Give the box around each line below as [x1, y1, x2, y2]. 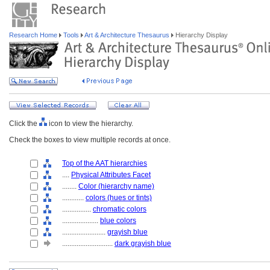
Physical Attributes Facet [71, 171, 151, 179]
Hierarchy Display [174, 31, 228, 39]
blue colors [100, 216, 136, 225]
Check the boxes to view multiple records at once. [9, 136, 171, 144]
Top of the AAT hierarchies [62, 159, 147, 168]
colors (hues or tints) [86, 193, 152, 202]
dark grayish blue [115, 239, 171, 248]
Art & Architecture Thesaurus [83, 31, 171, 39]
